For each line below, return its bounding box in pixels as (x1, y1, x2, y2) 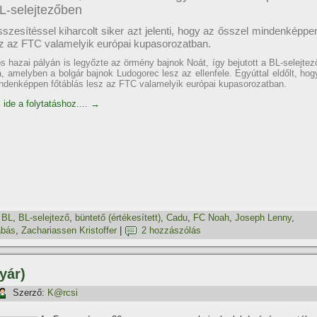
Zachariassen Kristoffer (21, 225, 117, 236)
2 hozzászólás (142, 225, 201, 236)
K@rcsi (47, 287, 78, 299)
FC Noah (193, 212, 229, 224)
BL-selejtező (18, 212, 69, 224)
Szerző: (13, 287, 45, 299)
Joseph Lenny (235, 212, 292, 224)
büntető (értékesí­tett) (75, 212, 161, 224)
